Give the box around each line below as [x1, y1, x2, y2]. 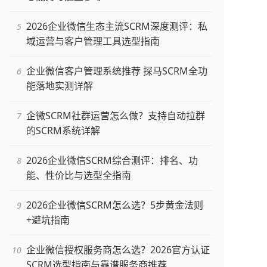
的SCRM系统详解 [26, 124, 100, 137]
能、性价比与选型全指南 [26, 169, 131, 182]
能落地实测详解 [26, 79, 93, 92]
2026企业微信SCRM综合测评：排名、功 [26, 154, 198, 167]
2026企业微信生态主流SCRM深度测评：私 [26, 20, 207, 33]
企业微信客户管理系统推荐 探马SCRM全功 [26, 64, 207, 77]
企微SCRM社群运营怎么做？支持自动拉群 [26, 109, 205, 122]
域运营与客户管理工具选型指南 [26, 35, 160, 48]
